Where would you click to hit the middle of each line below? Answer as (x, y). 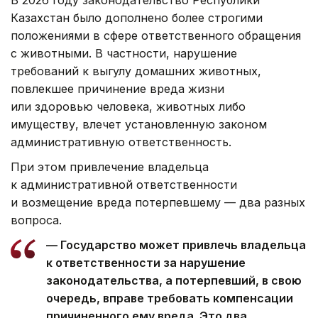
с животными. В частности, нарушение (124, 54)
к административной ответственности (124, 185)
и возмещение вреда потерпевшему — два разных (158, 203)
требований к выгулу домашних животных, (136, 71)
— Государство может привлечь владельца (176, 245)
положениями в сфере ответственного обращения (156, 36)
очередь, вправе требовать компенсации (170, 298)
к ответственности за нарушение (146, 263)
